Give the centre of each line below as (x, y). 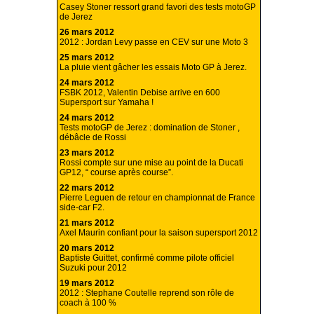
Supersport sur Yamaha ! (107, 103)
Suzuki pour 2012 (93, 268)
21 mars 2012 (87, 223)
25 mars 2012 (87, 58)
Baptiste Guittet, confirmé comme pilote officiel (147, 258)
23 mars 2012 (87, 153)
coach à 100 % (88, 303)
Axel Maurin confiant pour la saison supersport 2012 (159, 233)
